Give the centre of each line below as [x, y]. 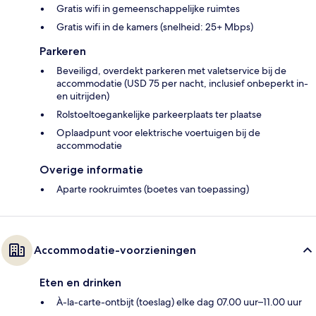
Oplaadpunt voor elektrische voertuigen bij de [158, 132]
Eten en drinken [80, 282]
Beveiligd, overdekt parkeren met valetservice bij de [171, 70]
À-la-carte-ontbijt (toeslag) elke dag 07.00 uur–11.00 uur [179, 302]
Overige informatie [91, 169]
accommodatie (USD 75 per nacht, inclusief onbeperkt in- [182, 83]
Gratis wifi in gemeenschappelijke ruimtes [148, 8]
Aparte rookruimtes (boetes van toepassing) [153, 189]
